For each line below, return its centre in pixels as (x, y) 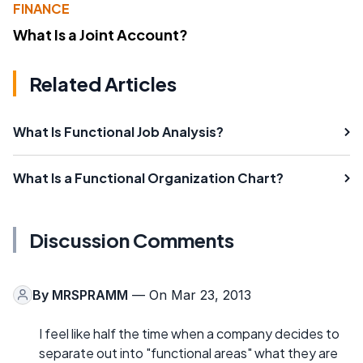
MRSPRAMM (90, 295)
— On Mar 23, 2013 (190, 295)
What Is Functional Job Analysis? (118, 131)
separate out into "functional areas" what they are (188, 352)
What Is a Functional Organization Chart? (148, 177)
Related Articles (103, 83)
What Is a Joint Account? (100, 34)
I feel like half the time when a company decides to (189, 333)
